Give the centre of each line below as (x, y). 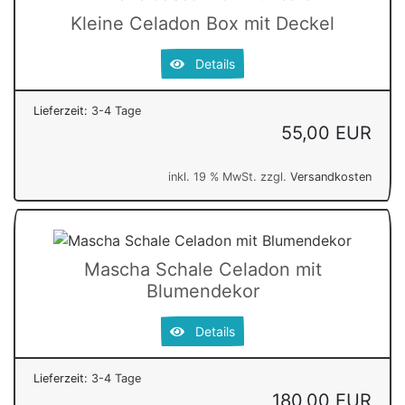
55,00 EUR (326, 132)
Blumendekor (202, 292)
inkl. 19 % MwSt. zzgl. (229, 176)
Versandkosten (331, 176)
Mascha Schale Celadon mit (202, 270)
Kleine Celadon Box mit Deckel (202, 23)
